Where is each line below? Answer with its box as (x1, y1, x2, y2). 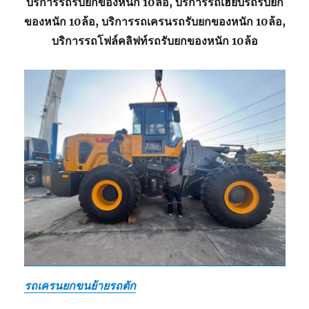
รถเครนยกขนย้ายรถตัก (23, 278, 136, 292)
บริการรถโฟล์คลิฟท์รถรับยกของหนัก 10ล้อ (51, 34, 258, 48)
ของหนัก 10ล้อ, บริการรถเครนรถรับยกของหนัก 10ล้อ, (23, 14, 286, 29)
